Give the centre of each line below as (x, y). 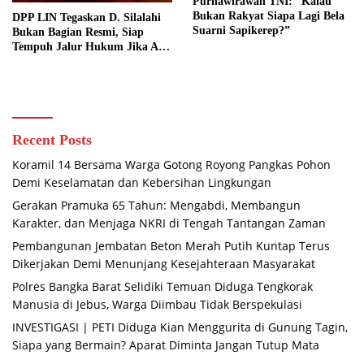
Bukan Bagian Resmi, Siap (78, 32)
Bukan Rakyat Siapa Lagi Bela (268, 15)
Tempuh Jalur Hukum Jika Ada (91, 47)
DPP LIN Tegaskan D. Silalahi (87, 18)
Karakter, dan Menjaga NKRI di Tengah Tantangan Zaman (169, 223)
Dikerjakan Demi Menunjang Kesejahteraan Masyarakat (164, 264)
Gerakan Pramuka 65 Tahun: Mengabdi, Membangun (156, 206)
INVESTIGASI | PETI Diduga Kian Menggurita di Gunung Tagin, (180, 327)
